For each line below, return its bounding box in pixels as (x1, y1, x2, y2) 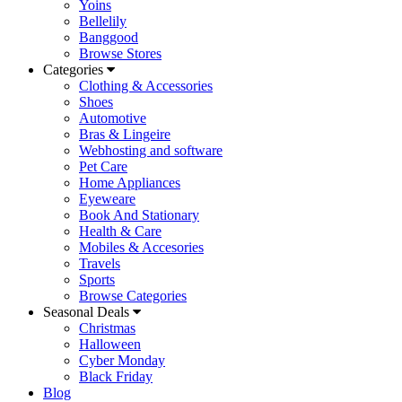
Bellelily (79, 13, 127, 29)
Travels (79, 256, 120, 271)
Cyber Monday (79, 353, 165, 368)
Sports (79, 272, 115, 287)
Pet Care (79, 159, 127, 174)
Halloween (79, 336, 141, 352)
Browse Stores (79, 46, 162, 61)
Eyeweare (79, 191, 135, 206)
